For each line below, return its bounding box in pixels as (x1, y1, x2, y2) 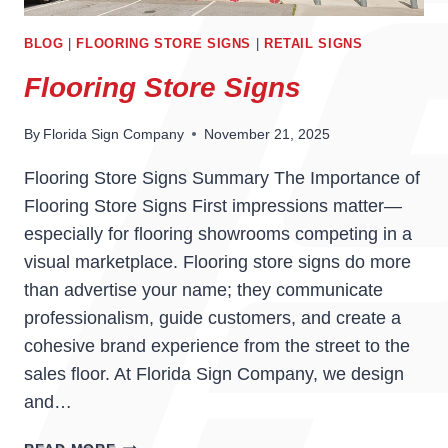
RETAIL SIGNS (263, 36, 363, 51)
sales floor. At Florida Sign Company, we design (24, 363, 404, 384)
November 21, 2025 (204, 125, 331, 142)
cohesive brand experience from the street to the (24, 335, 410, 356)
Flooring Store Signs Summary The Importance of (24, 167, 420, 188)
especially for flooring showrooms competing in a (24, 223, 412, 244)
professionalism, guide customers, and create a (24, 307, 401, 328)
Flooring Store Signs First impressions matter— (24, 195, 402, 216)
